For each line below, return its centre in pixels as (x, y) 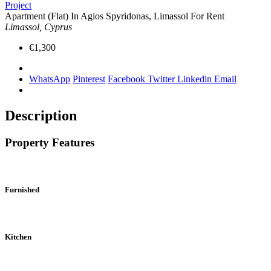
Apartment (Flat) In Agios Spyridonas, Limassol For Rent (115, 16)
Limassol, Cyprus (38, 27)
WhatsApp (50, 79)
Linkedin (196, 79)
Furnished (22, 189)
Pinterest (89, 79)
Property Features (50, 142)
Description (41, 115)
